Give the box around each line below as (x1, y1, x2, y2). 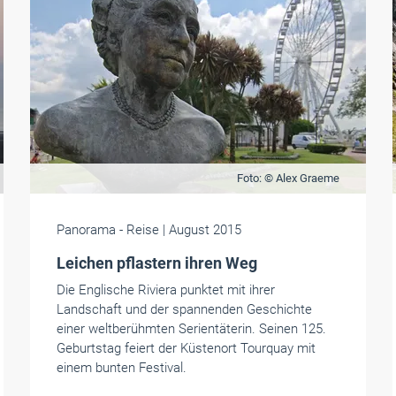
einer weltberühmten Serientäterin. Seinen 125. (56, 321, 326, 337)
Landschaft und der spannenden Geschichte (56, 301, 312, 317)
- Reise (115, 222, 163, 238)
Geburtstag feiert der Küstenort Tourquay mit (56, 340, 316, 356)
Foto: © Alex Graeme (236, 171, 339, 185)
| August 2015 (162, 222, 241, 238)
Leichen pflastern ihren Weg (56, 254, 257, 272)
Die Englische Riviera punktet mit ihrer (56, 282, 275, 298)
